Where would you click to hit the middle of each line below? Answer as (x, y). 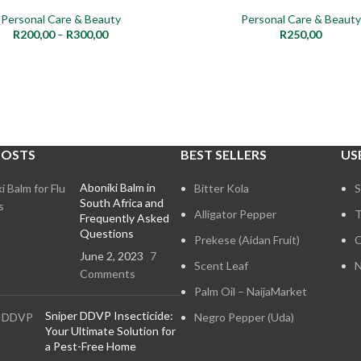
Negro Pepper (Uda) (244, 317)
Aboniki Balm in (117, 187)
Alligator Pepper (235, 214)
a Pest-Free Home (91, 346)
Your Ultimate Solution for (110, 330)
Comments (107, 273)
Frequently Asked (124, 218)
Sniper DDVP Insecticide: (109, 315)
